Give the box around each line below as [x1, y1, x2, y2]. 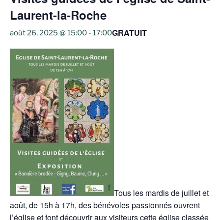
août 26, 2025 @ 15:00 [10, 28, 87, 38]
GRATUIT [112, 27, 147, 39]
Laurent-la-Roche [10, 6, 107, 24]
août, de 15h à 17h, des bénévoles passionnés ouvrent [10, 199, 200, 211]
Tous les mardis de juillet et [114, 187, 209, 199]
